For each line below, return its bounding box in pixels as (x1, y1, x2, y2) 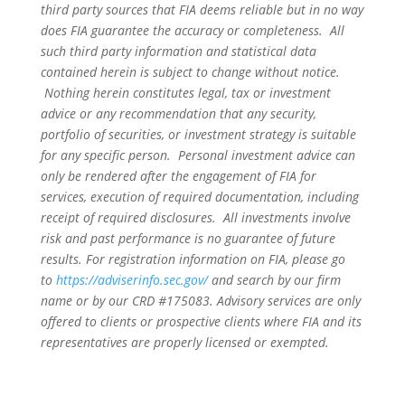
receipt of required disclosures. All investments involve (40, 208, 351, 226)
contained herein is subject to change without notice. (40, 62, 340, 80)
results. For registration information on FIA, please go (40, 250, 345, 268)
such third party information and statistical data (40, 42, 316, 60)
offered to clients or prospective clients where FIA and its (40, 312, 362, 330)
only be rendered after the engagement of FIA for (40, 166, 316, 184)
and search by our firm (207, 270, 341, 288)
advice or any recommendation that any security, (40, 104, 316, 122)
